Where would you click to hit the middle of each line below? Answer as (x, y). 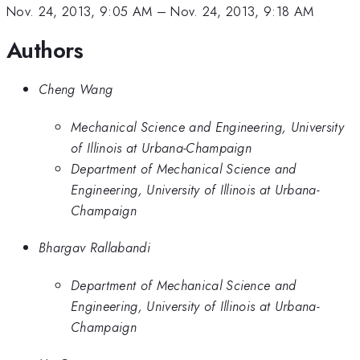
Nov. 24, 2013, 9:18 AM (242, 12)
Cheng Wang (76, 90)
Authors (45, 50)
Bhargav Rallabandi (94, 248)
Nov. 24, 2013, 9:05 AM (80, 12)
